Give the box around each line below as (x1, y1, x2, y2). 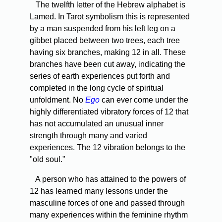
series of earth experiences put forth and (30, 72, 170, 81)
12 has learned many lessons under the (30, 187, 168, 196)
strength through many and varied (30, 131, 147, 140)
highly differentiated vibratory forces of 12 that (30, 108, 188, 116)
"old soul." (30, 155, 65, 164)
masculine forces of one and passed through (30, 199, 185, 208)
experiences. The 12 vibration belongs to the (30, 143, 185, 152)
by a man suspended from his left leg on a (30, 24, 175, 33)
